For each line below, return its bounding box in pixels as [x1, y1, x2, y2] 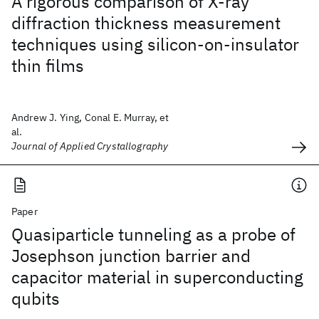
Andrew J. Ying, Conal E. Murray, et [11, 111, 169, 124]
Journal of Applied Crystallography [11, 140, 169, 152]
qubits [11, 287, 60, 310]
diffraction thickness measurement [11, 11, 281, 34]
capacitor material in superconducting [11, 266, 303, 288]
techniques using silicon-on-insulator [11, 33, 299, 56]
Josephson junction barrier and [11, 244, 251, 267]
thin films [11, 54, 84, 77]
